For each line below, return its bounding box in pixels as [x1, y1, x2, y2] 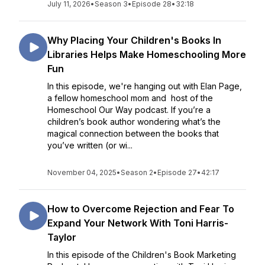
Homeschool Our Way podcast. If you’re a [47, 105, 211, 115]
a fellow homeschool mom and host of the [47, 93, 213, 103]
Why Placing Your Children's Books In [47, 34, 221, 46]
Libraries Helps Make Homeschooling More [47, 49, 246, 60]
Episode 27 [157, 168, 197, 177]
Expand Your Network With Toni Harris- [47, 217, 228, 229]
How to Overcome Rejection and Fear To [47, 203, 234, 215]
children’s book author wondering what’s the [47, 117, 221, 127]
